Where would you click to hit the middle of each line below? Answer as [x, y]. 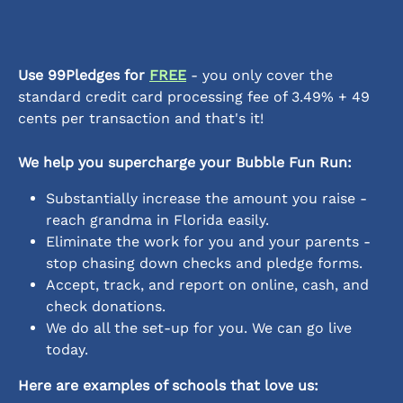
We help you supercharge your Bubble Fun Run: [185, 162]
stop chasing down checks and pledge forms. [204, 264]
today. [67, 350]
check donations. [106, 307]
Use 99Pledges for [84, 76]
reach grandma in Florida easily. [157, 220]
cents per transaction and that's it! [141, 119]
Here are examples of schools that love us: [168, 386]
